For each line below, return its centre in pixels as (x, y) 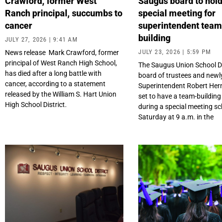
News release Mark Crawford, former (62, 53)
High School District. (37, 105)
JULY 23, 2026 (161, 52)
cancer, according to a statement (55, 84)
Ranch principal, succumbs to (64, 13)
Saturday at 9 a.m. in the (176, 117)
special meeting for (177, 13)
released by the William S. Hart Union (61, 94)
